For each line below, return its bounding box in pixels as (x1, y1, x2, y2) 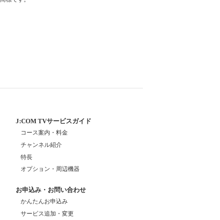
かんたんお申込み (21, 197, 68, 205)
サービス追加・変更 (21, 210, 74, 217)
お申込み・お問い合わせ (16, 186, 86, 193)
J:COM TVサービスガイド (16, 117, 91, 125)
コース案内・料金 (21, 129, 68, 136)
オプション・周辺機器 (21, 165, 80, 172)
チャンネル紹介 (21, 141, 62, 148)
